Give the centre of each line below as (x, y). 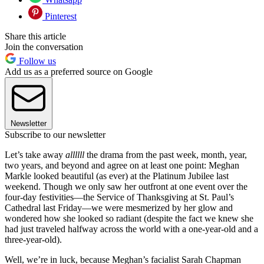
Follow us (36, 61)
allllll (75, 155)
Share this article (35, 37)
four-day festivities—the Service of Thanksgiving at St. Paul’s (119, 197)
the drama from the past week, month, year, (166, 155)
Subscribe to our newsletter (55, 135)
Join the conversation (44, 47)
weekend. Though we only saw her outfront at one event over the (126, 187)
